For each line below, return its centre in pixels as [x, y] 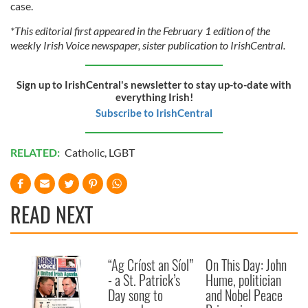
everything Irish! [154, 97]
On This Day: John [246, 264]
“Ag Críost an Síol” [151, 264]
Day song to [136, 295]
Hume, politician [244, 279]
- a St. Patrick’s [144, 279]
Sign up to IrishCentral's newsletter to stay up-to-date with [154, 84]
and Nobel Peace [244, 295]
